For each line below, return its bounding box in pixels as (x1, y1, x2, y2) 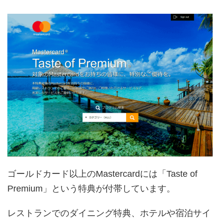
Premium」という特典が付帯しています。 (7, 183, 175, 193)
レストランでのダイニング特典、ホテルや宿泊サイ (7, 208, 211, 218)
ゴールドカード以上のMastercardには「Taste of (7, 168, 197, 179)
